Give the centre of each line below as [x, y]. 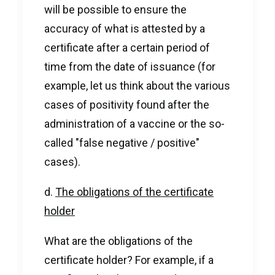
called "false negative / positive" [122, 143]
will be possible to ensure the [115, 10]
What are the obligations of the [118, 241]
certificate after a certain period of [127, 48]
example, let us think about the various [137, 86]
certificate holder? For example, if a [129, 260]
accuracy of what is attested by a [125, 29]
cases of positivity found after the [127, 105]
